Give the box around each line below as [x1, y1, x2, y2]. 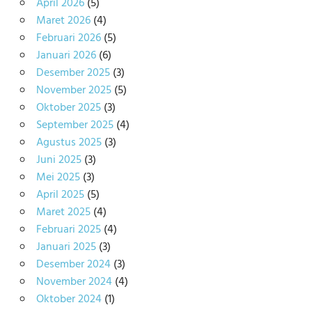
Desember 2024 [36, 255, 111, 274]
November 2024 [36, 272, 112, 291]
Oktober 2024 [36, 290, 102, 309]
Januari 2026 [36, 46, 96, 65]
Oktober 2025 [36, 98, 101, 117]
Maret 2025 [36, 203, 91, 221]
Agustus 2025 [36, 133, 102, 152]
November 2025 [36, 81, 111, 100]
